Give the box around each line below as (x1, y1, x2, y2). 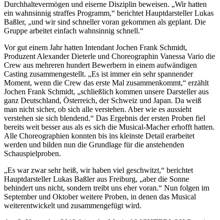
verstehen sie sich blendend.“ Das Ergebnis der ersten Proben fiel (4, 114, 205, 123)
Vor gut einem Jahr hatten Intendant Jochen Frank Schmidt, (4, 43, 187, 52)
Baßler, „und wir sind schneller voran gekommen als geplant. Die (4, 18, 206, 27)
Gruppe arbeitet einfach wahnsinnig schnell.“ (4, 27, 143, 35)
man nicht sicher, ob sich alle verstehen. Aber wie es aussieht (4, 105, 192, 114)
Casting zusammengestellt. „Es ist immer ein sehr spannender (4, 70, 193, 79)
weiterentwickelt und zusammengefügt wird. (4, 201, 141, 210)
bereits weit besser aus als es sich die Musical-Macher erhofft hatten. (4, 123, 215, 132)
